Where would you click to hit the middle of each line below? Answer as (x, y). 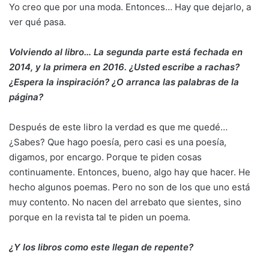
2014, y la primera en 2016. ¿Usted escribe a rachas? (124, 67)
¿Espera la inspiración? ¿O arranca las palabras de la (124, 82)
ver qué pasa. (38, 22)
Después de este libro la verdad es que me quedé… (118, 127)
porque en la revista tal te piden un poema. (100, 217)
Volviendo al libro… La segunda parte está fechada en (126, 52)
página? (26, 97)
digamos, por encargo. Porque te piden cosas (105, 157)
